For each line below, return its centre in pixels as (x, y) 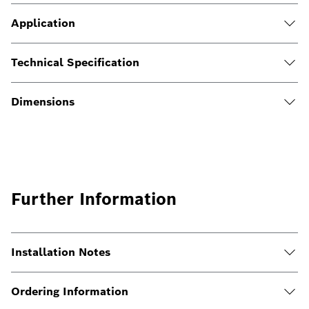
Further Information (94, 199)
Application (43, 23)
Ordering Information (70, 291)
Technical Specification (75, 62)
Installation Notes (61, 252)
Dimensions (43, 102)
